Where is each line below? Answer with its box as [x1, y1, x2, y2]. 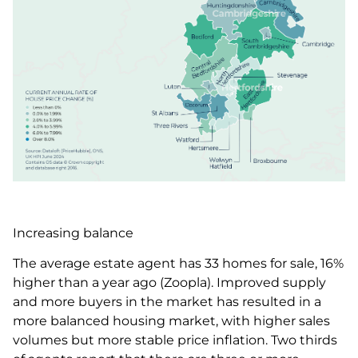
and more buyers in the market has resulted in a [13, 294, 321, 310]
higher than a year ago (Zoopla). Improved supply [13, 275, 326, 291]
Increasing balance [13, 225, 133, 241]
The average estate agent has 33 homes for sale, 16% [13, 256, 344, 272]
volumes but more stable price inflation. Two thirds [13, 332, 337, 348]
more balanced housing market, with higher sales [13, 313, 330, 329]
